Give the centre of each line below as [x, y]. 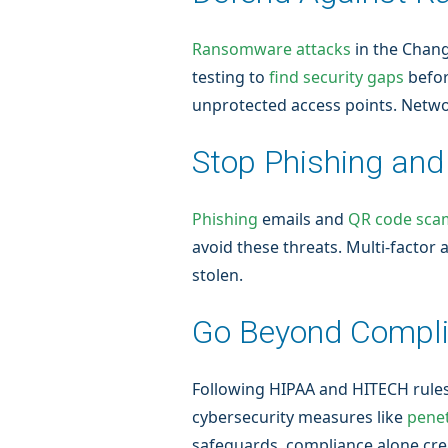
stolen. [217, 275]
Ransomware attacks [271, 49]
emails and [303, 219]
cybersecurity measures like [299, 417]
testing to [230, 77]
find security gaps [336, 77]
